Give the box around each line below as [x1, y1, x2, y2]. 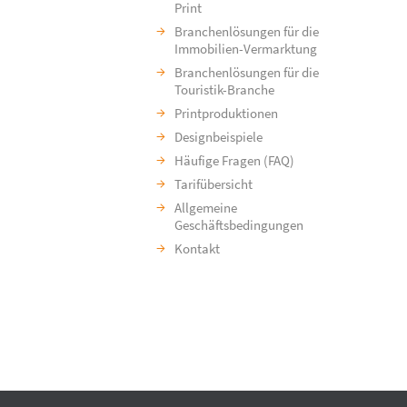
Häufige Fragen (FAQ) [174, 152, 294, 169]
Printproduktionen [174, 104, 278, 122]
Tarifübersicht [174, 175, 253, 193]
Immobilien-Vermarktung [174, 40, 317, 57]
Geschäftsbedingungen [174, 216, 303, 233]
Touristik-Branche [174, 81, 274, 98]
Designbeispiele [174, 128, 263, 145]
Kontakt [174, 240, 220, 257]
